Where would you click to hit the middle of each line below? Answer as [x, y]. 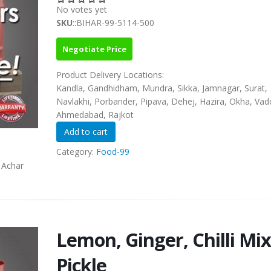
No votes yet [81, 10]
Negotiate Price [94, 49]
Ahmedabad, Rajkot [95, 115]
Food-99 [113, 152]
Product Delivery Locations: [111, 75]
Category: [76, 152]
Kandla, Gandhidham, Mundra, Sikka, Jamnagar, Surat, [162, 88]
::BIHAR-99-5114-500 [113, 23]
